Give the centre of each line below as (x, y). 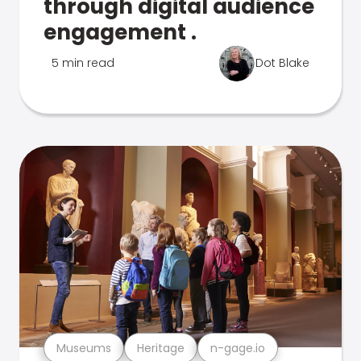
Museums (84, 348)
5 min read (83, 63)
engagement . (120, 32)
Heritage (161, 348)
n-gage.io (238, 348)
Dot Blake (282, 63)
